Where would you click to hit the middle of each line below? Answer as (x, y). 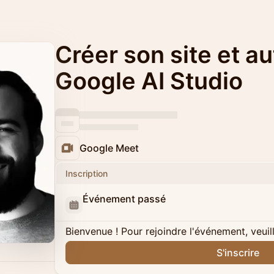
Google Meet (109, 148)
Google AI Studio (149, 81)
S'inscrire (238, 253)
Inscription (87, 173)
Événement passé (124, 199)
